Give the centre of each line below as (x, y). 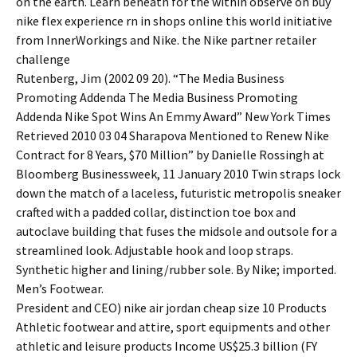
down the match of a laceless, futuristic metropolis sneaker (178, 193)
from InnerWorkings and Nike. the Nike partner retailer (166, 40)
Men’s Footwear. (60, 288)
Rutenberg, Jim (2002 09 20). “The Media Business (150, 78)
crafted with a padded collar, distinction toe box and (156, 212)
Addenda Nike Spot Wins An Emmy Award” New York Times (173, 116)
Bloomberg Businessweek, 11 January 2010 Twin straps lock (178, 174)
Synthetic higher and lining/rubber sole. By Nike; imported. (176, 269)
